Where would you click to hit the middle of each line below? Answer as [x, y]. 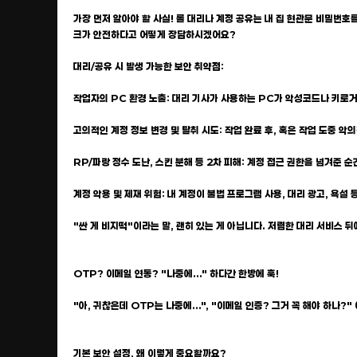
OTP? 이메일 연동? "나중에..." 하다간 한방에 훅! [176, 273]
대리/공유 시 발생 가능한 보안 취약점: [149, 66]
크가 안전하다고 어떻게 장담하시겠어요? [155, 34]
